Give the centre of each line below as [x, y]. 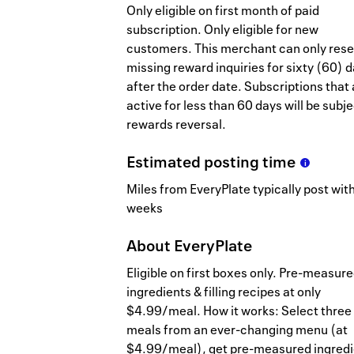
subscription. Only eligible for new [222, 30]
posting [233, 162]
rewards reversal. [176, 124]
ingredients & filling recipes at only [224, 292]
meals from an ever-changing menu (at [237, 330]
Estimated [165, 162]
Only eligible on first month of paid [223, 11]
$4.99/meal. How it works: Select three [239, 311]
